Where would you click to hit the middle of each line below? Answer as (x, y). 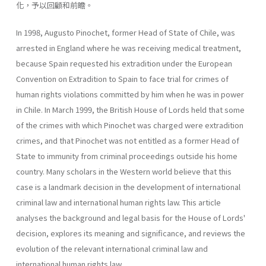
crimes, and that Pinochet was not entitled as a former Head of (128, 140)
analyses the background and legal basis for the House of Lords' (131, 217)
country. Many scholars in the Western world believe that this (124, 171)
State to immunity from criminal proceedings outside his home (127, 156)
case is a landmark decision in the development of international (128, 186)
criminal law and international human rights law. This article (118, 202)
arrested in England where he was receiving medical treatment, (129, 47)
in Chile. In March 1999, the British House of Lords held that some (130, 109)
